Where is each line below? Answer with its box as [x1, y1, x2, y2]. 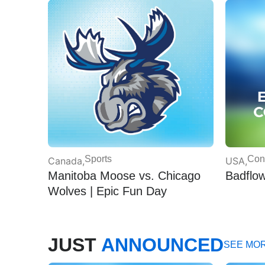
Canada [47, 153, 82, 166]
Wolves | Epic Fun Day [47, 183, 167, 196]
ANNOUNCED [101, 233, 224, 255]
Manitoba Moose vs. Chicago [47, 167, 201, 181]
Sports [84, 152, 112, 163]
